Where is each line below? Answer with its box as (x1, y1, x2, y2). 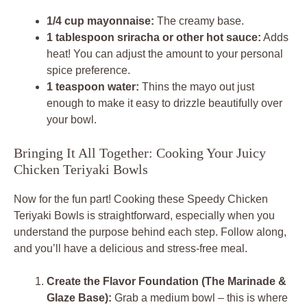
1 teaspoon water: (47, 80, 139, 93)
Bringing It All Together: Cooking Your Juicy (14, 145, 266, 160)
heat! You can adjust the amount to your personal (47, 47, 283, 60)
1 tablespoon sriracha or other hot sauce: (47, 31, 261, 43)
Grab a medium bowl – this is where (112, 291, 288, 304)
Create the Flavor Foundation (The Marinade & (47, 275, 286, 287)
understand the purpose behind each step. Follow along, (14, 225, 286, 238)
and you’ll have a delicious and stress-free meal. (14, 242, 247, 254)
